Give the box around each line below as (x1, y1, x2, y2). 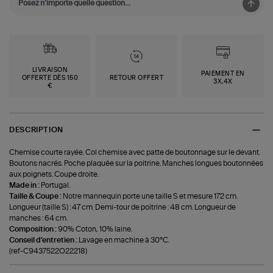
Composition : (9, 225, 58, 233)
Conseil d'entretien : (9, 236, 79, 244)
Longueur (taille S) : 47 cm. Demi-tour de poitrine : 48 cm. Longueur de (9, 203, 236, 211)
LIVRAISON (32, 66, 68, 73)
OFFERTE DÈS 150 (21, 74, 79, 81)
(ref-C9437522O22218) (9, 247, 88, 255)
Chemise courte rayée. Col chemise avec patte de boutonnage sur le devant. (9, 148, 261, 156)
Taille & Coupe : (9, 192, 63, 200)
